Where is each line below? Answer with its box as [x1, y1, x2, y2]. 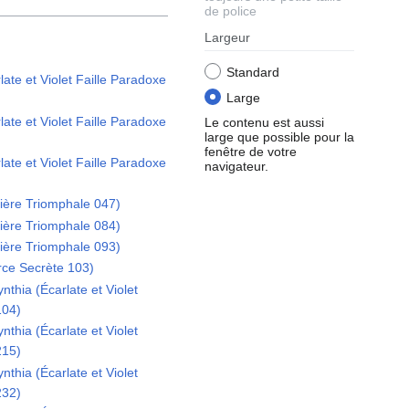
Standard [226, 65, 279, 80]
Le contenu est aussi [204, 114, 324, 130]
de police [204, 4, 257, 19]
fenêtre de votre [204, 143, 297, 159]
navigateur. [204, 158, 268, 173]
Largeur [204, 30, 250, 46]
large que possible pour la [204, 129, 354, 144]
